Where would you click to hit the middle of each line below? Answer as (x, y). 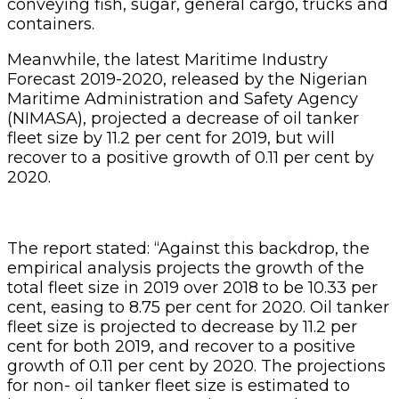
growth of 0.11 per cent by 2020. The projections (196, 366)
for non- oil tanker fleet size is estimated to (179, 385)
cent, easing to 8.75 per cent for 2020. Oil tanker (198, 307)
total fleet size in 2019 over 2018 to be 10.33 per (192, 287)
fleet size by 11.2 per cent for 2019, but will (171, 138)
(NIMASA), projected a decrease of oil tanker (183, 118)
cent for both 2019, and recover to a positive (181, 346)
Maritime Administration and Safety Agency (183, 98)
